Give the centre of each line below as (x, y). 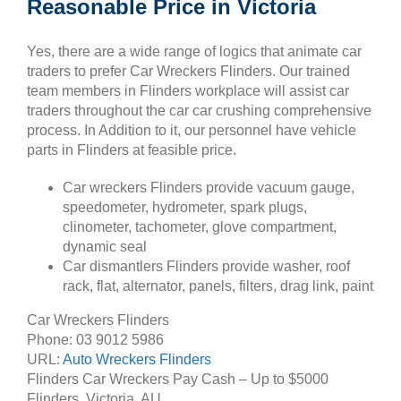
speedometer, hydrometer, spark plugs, (185, 207)
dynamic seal (105, 246)
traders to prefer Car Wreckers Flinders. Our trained (188, 71)
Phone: (51, 339)
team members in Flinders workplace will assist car (188, 90)
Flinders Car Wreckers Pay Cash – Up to (158, 379)
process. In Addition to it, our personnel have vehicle (192, 130)
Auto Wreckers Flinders (137, 359)
